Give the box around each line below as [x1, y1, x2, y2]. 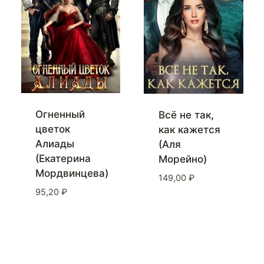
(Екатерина [35, 153, 91, 165]
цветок [35, 123, 70, 136]
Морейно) [158, 153, 207, 166]
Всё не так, [158, 109, 214, 121]
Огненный [35, 108, 85, 121]
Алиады [35, 138, 74, 150]
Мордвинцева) [35, 167, 108, 180]
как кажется [158, 124, 220, 136]
